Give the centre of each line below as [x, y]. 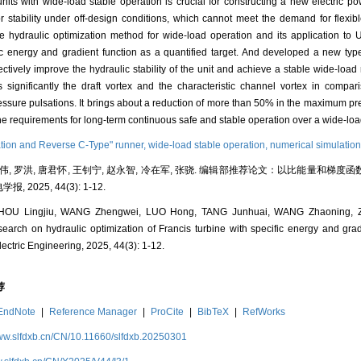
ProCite [168, 312]
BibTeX [214, 312]
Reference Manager [93, 312]
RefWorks [264, 312]
